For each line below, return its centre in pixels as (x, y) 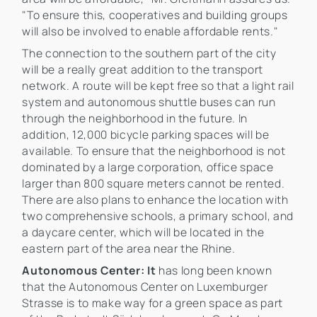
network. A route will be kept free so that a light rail (158, 86)
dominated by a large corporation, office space (148, 167)
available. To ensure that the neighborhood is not (154, 151)
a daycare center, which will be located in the (143, 232)
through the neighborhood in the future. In (135, 119)
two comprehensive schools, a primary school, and (158, 216)
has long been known (215, 271)
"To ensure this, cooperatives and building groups (155, 15)
